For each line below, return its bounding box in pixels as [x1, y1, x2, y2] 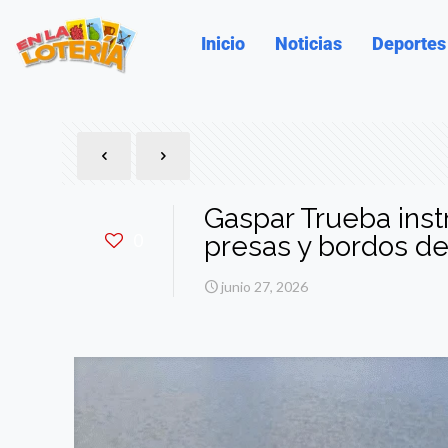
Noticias [275, 33, 343, 54]
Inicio [201, 33, 246, 54]
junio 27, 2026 [221, 277, 308, 295]
